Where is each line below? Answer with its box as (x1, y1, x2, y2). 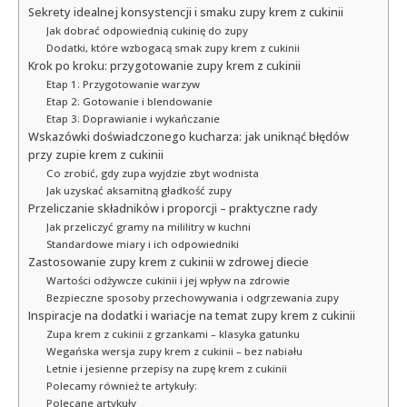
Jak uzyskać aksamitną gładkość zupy (45, 183, 232, 197)
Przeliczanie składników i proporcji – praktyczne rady (28, 200, 318, 216)
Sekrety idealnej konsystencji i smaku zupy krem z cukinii (28, 4, 343, 20)
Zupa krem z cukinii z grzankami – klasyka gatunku (45, 326, 300, 341)
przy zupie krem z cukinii (28, 146, 164, 163)
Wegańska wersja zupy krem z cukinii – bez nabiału (45, 343, 303, 358)
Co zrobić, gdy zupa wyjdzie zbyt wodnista (45, 165, 259, 180)
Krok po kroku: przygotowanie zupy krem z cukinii (28, 57, 301, 74)
